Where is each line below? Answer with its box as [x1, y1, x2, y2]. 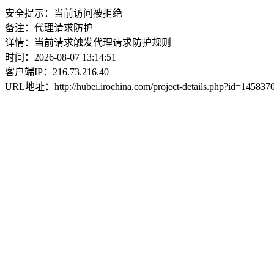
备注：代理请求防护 [5, 23, 93, 33]
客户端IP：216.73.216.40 [5, 67, 109, 77]
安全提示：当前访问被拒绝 [5, 8, 122, 18]
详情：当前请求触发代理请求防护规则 [5, 37, 171, 48]
